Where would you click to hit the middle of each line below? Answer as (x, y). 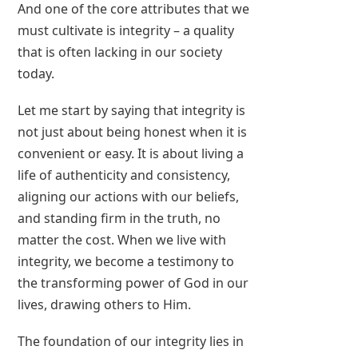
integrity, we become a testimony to (126, 261)
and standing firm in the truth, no (119, 218)
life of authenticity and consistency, (124, 175)
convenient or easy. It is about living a (131, 153)
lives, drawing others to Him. (105, 304)
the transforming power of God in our (133, 282)
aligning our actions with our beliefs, (129, 196)
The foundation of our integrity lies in (131, 342)
